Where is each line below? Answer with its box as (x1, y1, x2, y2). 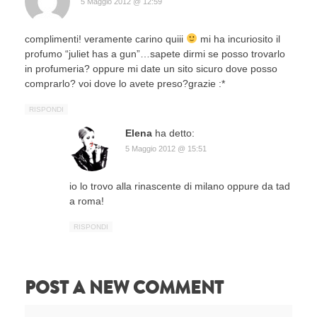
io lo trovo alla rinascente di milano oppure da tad (69, 180, 290, 192)
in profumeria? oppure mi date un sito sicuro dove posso (25, 62, 277, 74)
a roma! (69, 195, 104, 207)
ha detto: (155, 127, 195, 139)
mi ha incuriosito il (197, 33, 280, 45)
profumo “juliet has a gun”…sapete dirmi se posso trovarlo (25, 47, 285, 59)
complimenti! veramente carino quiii (25, 33, 186, 45)
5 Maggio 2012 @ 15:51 (125, 144, 207, 153)
